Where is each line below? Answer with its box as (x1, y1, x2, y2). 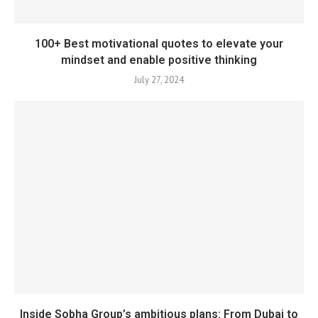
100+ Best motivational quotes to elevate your (35, 37, 283, 50)
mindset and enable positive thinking (61, 53, 257, 67)
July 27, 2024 (134, 74, 184, 86)
